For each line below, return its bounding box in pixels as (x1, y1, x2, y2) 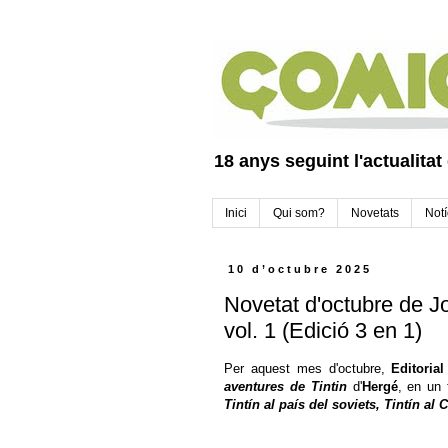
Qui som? (273, 206, 325, 221)
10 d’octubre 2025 (228, 263, 373, 276)
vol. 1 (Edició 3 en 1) (224, 317, 422, 343)
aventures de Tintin (224, 379, 347, 395)
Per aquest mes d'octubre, (224, 361, 392, 377)
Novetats (351, 206, 399, 221)
